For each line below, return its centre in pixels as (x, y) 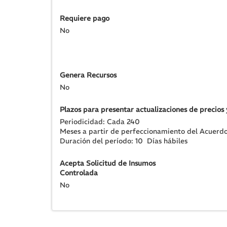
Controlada (79, 173)
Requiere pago (85, 18)
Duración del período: (98, 141)
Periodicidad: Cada (93, 122)
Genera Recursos (88, 75)
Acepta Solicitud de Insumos (108, 163)
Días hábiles (167, 141)
